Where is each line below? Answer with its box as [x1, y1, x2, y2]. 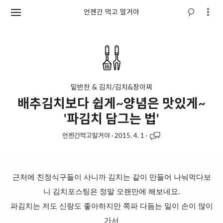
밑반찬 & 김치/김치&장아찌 [71, 84, 152, 91]
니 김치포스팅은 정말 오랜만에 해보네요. [43, 188, 180, 196]
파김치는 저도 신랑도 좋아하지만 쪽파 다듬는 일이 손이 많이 [10, 202, 213, 210]
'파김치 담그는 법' [64, 113, 159, 126]
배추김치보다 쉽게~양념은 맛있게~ [17, 98, 206, 111]
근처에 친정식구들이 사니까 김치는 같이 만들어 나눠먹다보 [12, 173, 211, 181]
